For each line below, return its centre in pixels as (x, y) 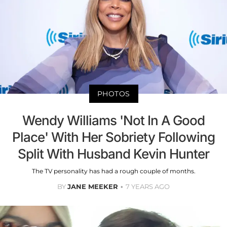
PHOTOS (113, 93)
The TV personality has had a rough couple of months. (113, 171)
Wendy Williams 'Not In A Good (113, 120)
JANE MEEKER (93, 186)
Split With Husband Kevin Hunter (113, 154)
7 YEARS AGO (148, 186)
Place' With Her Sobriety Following (113, 137)
